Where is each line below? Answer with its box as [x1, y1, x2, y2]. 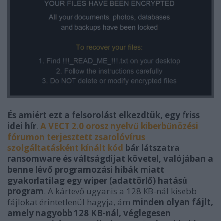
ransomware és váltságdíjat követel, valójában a [7, 153, 213, 165]
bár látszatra [123, 142, 180, 154]
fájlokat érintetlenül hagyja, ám [7, 196, 132, 208]
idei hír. [7, 120, 40, 132]
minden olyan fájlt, [132, 196, 213, 208]
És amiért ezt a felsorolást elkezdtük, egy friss [7, 110, 200, 121]
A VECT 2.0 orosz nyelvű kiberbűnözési [40, 120, 198, 132]
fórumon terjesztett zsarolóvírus [7, 131, 145, 143]
